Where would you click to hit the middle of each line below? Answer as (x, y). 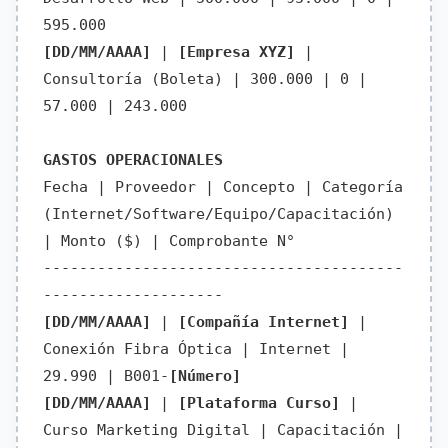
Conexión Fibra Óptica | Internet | (196, 349)
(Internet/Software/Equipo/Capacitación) (218, 214)
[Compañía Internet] (263, 322)
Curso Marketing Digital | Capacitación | (223, 430)
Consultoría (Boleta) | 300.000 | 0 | (205, 79)
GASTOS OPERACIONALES (133, 160)
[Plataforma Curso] (259, 403)
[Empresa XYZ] (236, 52)
